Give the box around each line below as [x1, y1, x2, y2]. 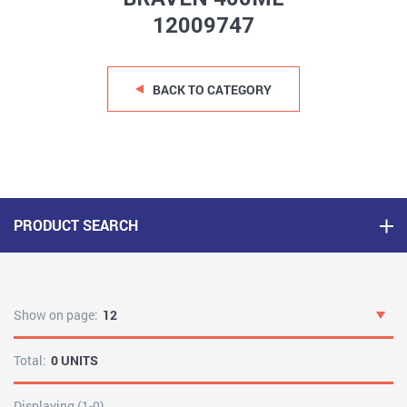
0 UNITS [51, 352, 98, 369]
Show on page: [14, 306, 98, 323]
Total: [14, 352, 46, 369]
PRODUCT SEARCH [14, 215, 138, 234]
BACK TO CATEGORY [153, 80, 272, 98]
